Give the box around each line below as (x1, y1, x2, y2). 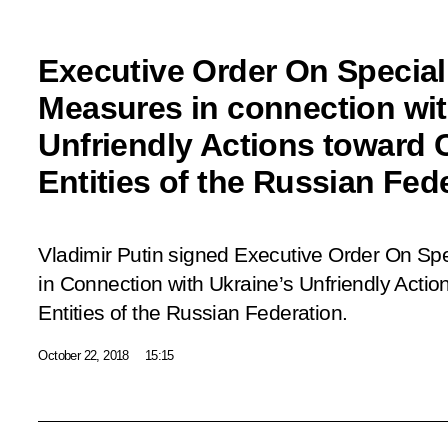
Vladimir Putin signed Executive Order (38, 242, 385, 267)
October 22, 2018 (38, 347, 129, 363)
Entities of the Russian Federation (38, 300, 342, 325)
